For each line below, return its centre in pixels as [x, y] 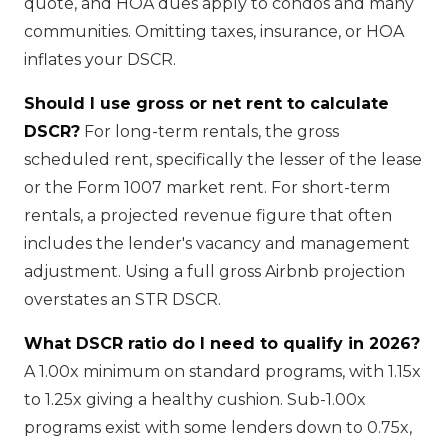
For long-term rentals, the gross [209, 131]
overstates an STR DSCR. [122, 299]
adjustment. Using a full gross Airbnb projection [214, 271]
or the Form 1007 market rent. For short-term [207, 187]
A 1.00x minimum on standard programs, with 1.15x [222, 371]
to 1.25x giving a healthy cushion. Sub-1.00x [195, 399]
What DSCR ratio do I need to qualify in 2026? [222, 343]
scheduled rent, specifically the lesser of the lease [223, 159]
